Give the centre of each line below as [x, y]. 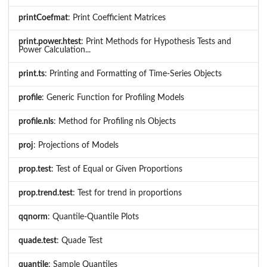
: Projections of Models [76, 146]
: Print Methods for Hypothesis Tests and [156, 42]
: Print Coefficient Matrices [117, 18]
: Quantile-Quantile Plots [93, 217]
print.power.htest [50, 42]
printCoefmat [43, 18]
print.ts [32, 74]
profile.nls [36, 122]
